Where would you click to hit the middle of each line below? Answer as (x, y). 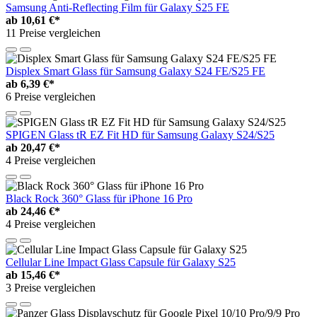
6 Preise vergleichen (51, 96)
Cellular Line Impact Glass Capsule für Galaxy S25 (121, 262)
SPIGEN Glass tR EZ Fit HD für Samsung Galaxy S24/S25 (140, 134)
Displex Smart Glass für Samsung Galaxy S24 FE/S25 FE (136, 71)
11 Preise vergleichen (53, 33)
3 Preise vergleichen (51, 287)
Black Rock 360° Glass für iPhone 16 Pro (99, 198)
